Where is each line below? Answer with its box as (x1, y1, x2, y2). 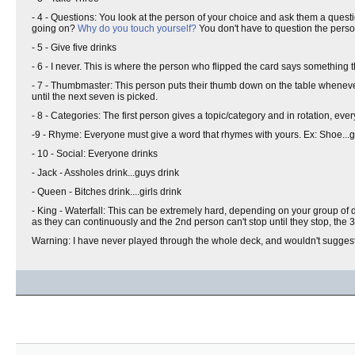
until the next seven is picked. (32, 91, 158, 102)
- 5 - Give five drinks (32, 42, 116, 53)
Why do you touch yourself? (78, 23, 197, 34)
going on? (32, 23, 78, 34)
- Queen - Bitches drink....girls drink (32, 186, 181, 197)
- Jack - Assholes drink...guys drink (32, 167, 179, 178)
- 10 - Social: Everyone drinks (32, 148, 158, 159)
